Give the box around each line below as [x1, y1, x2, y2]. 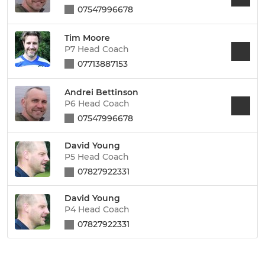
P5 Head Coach [64, 151, 129, 162]
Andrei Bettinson [64, 86, 138, 98]
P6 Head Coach [64, 98, 130, 109]
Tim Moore [64, 32, 110, 43]
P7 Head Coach [64, 43, 129, 54]
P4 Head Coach [64, 204, 130, 215]
